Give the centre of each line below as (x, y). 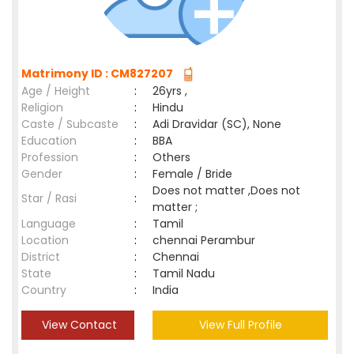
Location (45, 240)
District (41, 257)
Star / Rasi (49, 198)
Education (49, 141)
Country (44, 290)
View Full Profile (240, 325)
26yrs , (170, 91)
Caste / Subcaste (70, 124)
